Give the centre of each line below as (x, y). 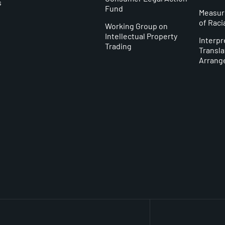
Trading (118, 46)
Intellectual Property (141, 36)
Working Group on (136, 26)
